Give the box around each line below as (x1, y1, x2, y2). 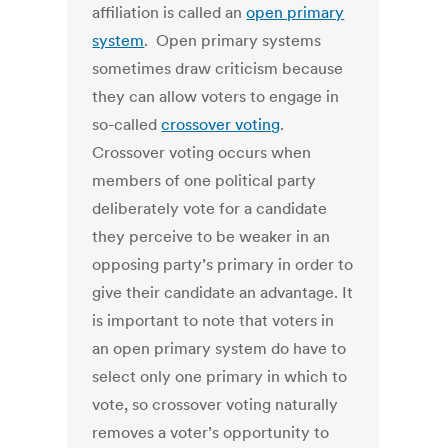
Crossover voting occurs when (92, 142, 312, 163)
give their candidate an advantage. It (92, 282, 354, 303)
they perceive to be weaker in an (92, 226, 331, 247)
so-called (92, 114, 162, 135)
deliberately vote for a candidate (92, 198, 328, 219)
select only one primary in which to (92, 366, 348, 387)
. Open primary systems (144, 30, 322, 51)
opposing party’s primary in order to (92, 254, 354, 275)
